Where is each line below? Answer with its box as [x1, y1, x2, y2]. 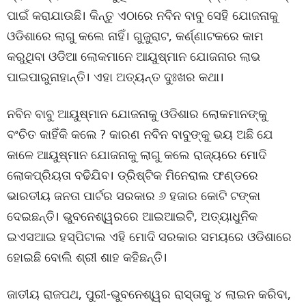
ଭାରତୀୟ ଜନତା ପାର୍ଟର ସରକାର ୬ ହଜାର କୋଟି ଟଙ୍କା [7, 187, 260, 204]
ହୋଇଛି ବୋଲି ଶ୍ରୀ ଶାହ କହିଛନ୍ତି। [7, 249, 167, 265]
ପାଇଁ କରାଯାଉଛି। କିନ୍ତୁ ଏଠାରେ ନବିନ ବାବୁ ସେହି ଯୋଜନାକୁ [7, 7, 278, 23]
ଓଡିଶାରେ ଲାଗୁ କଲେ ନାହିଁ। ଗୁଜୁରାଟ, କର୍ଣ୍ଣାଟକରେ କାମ [7, 27, 263, 44]
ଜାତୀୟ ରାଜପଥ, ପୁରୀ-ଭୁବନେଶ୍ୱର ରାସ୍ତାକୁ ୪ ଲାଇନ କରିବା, [7, 286, 291, 302]
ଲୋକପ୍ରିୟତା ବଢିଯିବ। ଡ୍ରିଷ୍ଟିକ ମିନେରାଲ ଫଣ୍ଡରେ [7, 167, 258, 183]
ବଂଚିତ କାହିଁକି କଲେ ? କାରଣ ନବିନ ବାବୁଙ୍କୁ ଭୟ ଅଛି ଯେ [7, 126, 273, 142]
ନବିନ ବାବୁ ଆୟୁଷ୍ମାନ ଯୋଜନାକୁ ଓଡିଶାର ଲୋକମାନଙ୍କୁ [7, 105, 267, 122]
